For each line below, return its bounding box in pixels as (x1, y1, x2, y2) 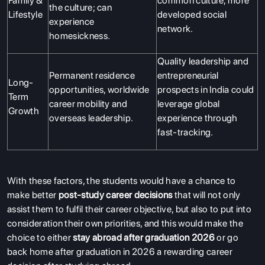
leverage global (157, 98, 220, 109)
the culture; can (49, 1, 112, 13)
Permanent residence (49, 69, 135, 81)
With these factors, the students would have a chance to (7, 174, 236, 186)
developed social (157, 8, 227, 20)
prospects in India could (157, 83, 254, 95)
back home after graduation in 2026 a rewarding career (7, 245, 232, 257)
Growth (8, 105, 39, 117)
